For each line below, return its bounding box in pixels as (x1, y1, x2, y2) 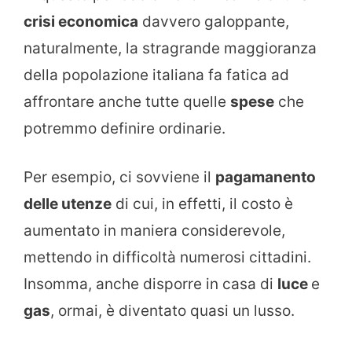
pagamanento (215, 168, 316, 187)
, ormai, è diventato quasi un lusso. (50, 302, 295, 321)
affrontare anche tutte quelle (24, 92, 230, 111)
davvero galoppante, (138, 12, 289, 31)
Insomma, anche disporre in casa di (24, 275, 277, 294)
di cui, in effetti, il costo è (112, 195, 293, 214)
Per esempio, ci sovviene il (24, 168, 215, 187)
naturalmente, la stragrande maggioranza (24, 38, 317, 57)
